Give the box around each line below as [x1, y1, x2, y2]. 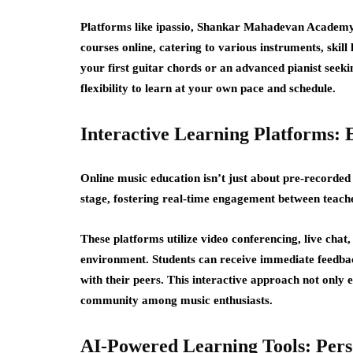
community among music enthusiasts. [80, 293, 273, 307]
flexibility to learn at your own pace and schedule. [80, 81, 336, 95]
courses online [80, 40, 153, 54]
